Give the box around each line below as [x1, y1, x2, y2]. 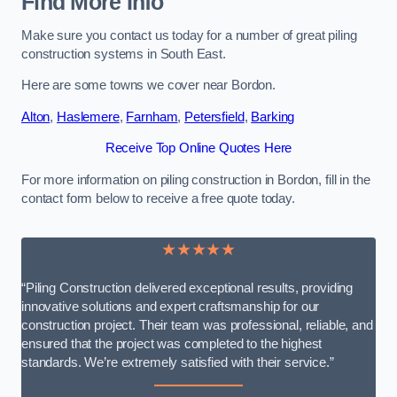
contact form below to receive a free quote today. [21, 191, 295, 206]
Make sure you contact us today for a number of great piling [21, 27, 357, 43]
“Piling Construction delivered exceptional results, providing [21, 280, 354, 295]
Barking [251, 109, 295, 124]
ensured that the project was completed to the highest [21, 336, 323, 351]
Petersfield [184, 109, 245, 124]
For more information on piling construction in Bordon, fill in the [21, 172, 370, 187]
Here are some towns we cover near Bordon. [21, 78, 276, 93]
